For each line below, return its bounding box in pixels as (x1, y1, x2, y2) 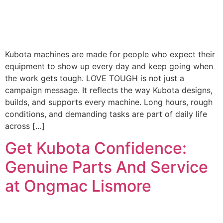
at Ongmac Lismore (5, 176, 151, 196)
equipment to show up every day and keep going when (5, 61, 213, 71)
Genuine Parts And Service (5, 157, 208, 177)
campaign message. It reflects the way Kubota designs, (5, 85, 213, 95)
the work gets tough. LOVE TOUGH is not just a (5, 73, 184, 83)
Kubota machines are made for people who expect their (5, 49, 215, 59)
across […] (5, 120, 45, 131)
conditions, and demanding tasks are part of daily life (5, 109, 207, 119)
